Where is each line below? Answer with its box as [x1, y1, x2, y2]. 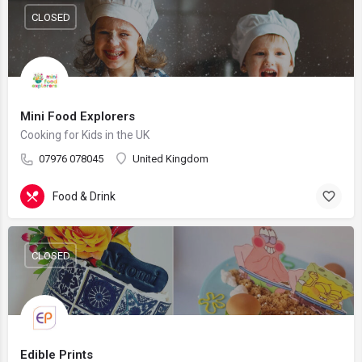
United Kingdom [133, 153, 208, 165]
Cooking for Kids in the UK [20, 128, 149, 141]
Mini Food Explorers [20, 109, 135, 124]
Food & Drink [53, 189, 116, 203]
